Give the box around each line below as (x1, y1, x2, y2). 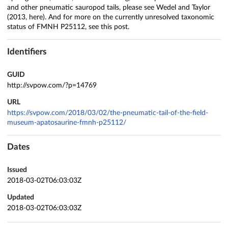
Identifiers (7, 47, 46, 56)
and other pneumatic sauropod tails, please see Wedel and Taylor (7, 4, 210, 12)
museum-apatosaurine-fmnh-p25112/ (7, 119, 126, 126)
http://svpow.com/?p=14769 (7, 81, 97, 89)
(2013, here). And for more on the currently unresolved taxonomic (7, 14, 214, 21)
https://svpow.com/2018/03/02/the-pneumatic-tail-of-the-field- (7, 109, 208, 117)
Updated (7, 194, 34, 201)
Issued (7, 166, 27, 174)
